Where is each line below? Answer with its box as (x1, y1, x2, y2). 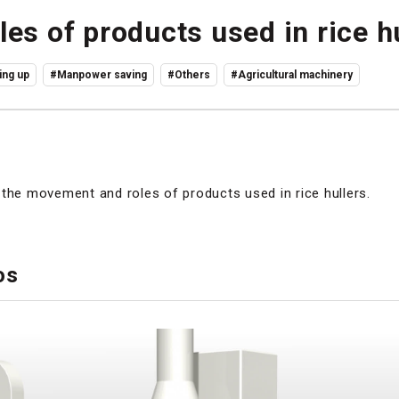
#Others (167, 69, 210, 81)
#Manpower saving (50, 69, 147, 81)
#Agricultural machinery (231, 69, 353, 81)
